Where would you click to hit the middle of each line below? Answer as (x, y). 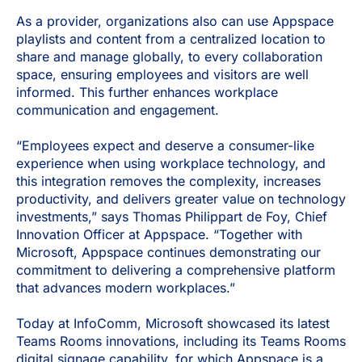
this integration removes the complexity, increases (168, 181)
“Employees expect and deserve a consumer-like (165, 146)
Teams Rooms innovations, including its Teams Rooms (181, 341)
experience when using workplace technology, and (171, 164)
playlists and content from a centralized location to (171, 38)
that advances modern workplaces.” (126, 288)
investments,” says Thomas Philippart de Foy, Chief (172, 217)
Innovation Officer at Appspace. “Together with (159, 235)
